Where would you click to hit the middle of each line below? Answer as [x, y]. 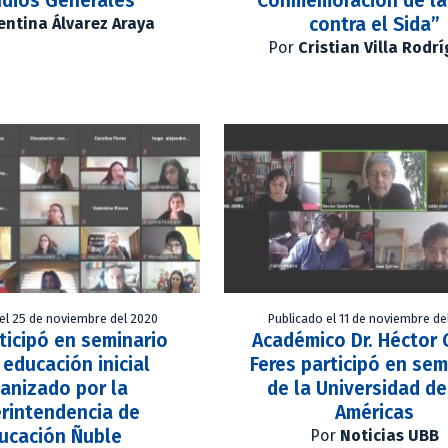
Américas [374, 413]
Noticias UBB [389, 436]
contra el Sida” [374, 25]
